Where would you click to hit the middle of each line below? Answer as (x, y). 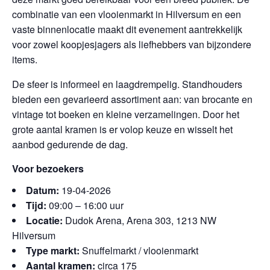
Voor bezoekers (48, 168)
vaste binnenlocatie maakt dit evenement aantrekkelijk (127, 29)
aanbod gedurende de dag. (70, 144)
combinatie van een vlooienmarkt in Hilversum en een (127, 14)
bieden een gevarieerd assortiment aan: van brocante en (132, 99)
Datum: (42, 190)
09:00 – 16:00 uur (85, 205)
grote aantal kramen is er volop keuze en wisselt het (122, 129)
